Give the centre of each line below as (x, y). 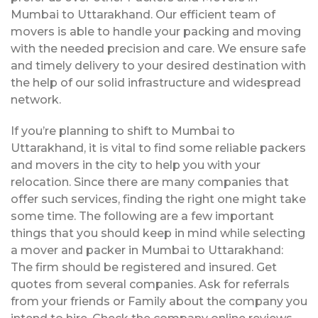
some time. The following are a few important (142, 216)
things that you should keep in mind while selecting (158, 233)
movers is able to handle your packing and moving (156, 31)
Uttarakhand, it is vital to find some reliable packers (158, 148)
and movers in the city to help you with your (136, 165)
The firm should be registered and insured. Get (144, 267)
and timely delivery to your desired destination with (158, 65)
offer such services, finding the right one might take (158, 199)
